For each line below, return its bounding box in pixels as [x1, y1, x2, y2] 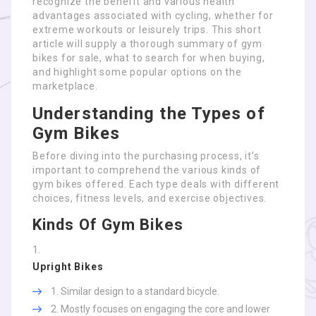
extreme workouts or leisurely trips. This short [32, 24, 262, 35]
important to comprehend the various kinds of [32, 164, 262, 176]
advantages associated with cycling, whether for [32, 10, 274, 21]
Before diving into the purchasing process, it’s [32, 150, 260, 162]
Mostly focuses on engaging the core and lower [61, 303, 270, 315]
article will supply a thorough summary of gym [32, 38, 262, 49]
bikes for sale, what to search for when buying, [32, 52, 265, 63]
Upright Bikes [32, 261, 104, 272]
